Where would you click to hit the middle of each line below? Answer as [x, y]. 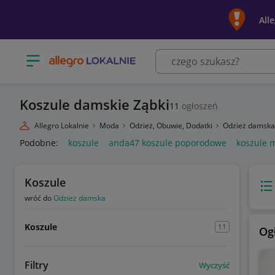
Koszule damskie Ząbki [95, 104]
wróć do [39, 198]
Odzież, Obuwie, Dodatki [172, 126]
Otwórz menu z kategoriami [81, 56]
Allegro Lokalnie [62, 126]
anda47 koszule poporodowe [168, 143]
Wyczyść [214, 265]
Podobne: [39, 143]
